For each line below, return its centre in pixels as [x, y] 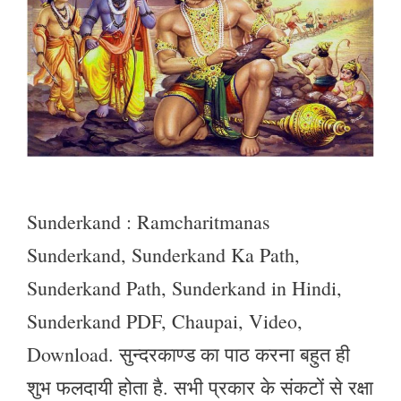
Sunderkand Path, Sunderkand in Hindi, [184, 287]
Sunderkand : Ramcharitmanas [149, 221]
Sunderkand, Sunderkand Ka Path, [163, 254]
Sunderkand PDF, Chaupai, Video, [165, 320]
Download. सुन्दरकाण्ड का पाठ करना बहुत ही [188, 354]
